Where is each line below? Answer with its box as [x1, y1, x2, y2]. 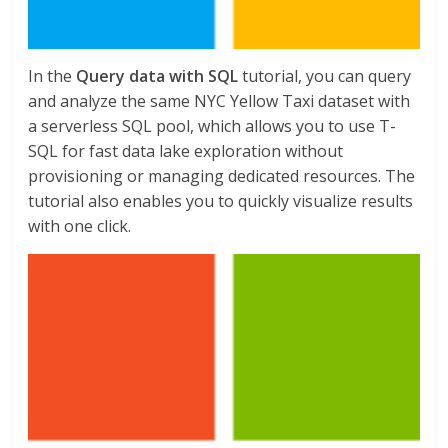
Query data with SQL [76, 64, 239, 87]
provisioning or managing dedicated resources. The [28, 164, 416, 187]
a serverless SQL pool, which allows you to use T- [28, 114, 397, 137]
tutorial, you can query [238, 64, 412, 87]
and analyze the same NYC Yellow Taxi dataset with [28, 89, 411, 112]
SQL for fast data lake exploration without [28, 139, 344, 162]
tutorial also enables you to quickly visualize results [28, 189, 414, 212]
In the [28, 64, 77, 87]
